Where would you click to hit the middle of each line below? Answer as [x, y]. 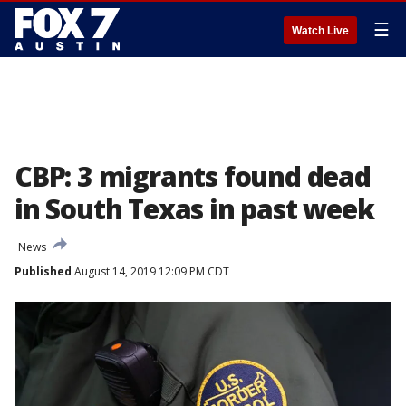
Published [43, 271]
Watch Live [320, 31]
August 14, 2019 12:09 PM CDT [150, 271]
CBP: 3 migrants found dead [193, 176]
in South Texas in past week [194, 209]
